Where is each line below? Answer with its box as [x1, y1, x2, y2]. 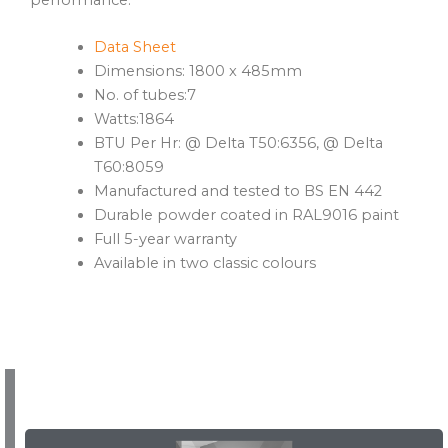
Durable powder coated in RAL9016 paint [93, 206, 399, 225]
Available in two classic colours [93, 254, 316, 273]
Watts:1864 [93, 110, 174, 129]
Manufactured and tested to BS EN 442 [93, 182, 382, 201]
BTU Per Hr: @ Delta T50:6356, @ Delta [93, 134, 383, 153]
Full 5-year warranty [93, 230, 237, 249]
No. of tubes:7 [93, 86, 196, 105]
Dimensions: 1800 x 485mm [93, 62, 302, 81]
